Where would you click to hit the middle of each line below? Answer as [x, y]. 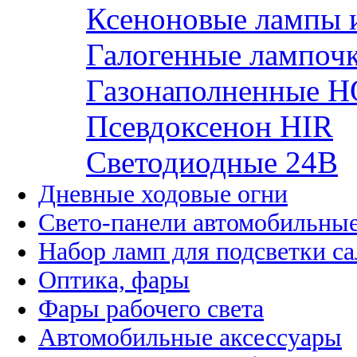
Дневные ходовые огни [163, 194]
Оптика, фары [114, 280]
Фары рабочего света [151, 308]
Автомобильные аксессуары [190, 337]
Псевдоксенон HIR [210, 126]
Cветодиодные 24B [212, 162]
